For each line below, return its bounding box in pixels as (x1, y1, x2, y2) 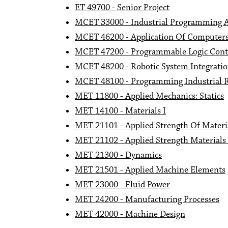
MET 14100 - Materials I (75, 105, 166, 117)
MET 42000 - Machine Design (75, 209, 185, 220)
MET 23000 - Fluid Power (75, 179, 170, 190)
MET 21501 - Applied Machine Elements (75, 164, 225, 176)
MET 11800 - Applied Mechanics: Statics (75, 91, 224, 102)
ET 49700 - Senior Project (75, 2, 169, 13)
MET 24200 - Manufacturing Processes (75, 194, 219, 205)
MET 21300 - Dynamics (75, 150, 162, 161)
